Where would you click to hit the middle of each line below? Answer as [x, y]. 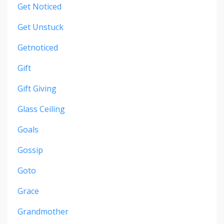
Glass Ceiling [41, 109]
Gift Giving [37, 89]
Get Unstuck [40, 27]
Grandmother [43, 212]
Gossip [30, 150]
